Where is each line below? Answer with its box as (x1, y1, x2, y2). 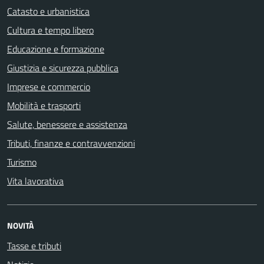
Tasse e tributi (7, 239, 61, 253)
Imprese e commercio (7, 80, 90, 94)
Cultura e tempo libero (7, 23, 94, 37)
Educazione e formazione (7, 42, 104, 56)
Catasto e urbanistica (7, 4, 90, 18)
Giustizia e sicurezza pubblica (7, 61, 118, 75)
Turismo (7, 155, 37, 169)
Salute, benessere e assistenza (7, 117, 127, 131)
